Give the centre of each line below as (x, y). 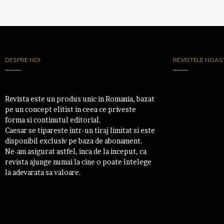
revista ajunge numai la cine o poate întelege (78, 162)
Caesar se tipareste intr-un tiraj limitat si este (80, 130)
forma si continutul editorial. (53, 120)
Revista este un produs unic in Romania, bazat (80, 99)
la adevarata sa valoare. (43, 172)
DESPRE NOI (23, 60)
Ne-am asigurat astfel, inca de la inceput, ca (76, 151)
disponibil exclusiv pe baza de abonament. (74, 141)
